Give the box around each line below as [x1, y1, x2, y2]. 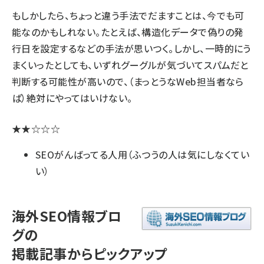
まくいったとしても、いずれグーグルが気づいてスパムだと [12, 58, 249, 72]
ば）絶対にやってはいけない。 [12, 91, 133, 105]
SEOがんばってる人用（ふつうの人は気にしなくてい [35, 147, 249, 162]
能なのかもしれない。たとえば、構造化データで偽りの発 [12, 25, 244, 39]
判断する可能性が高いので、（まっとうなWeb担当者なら [12, 74, 244, 89]
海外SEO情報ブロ [12, 206, 122, 226]
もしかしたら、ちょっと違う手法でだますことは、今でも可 [12, 8, 245, 23]
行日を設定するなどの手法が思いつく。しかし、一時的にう [12, 41, 251, 56]
